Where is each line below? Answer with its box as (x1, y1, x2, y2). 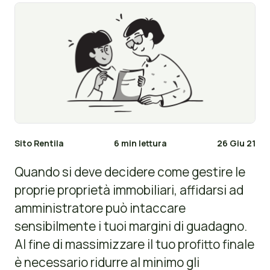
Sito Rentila (14, 137, 64, 149)
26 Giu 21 (217, 137, 256, 149)
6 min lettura (114, 137, 167, 149)
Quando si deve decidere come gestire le (14, 163, 245, 181)
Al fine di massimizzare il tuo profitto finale (14, 236, 254, 253)
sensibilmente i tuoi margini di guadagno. (14, 218, 247, 235)
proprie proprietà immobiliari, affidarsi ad (14, 181, 243, 199)
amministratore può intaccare (14, 199, 186, 217)
